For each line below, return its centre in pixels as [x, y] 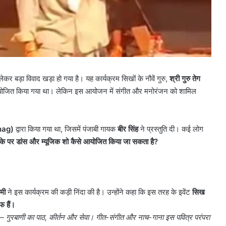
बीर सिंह [128, 129]
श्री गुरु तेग [185, 78]
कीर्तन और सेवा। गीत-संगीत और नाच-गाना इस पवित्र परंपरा [129, 217]
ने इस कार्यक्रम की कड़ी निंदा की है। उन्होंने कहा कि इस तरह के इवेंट [99, 192]
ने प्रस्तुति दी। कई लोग [171, 129]
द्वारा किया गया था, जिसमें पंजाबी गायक [66, 129]
